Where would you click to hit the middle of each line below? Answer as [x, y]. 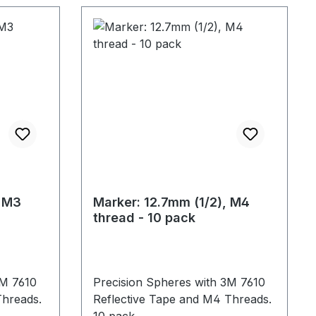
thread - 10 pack [144, 217]
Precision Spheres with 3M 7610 [179, 282]
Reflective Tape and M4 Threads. [182, 299]
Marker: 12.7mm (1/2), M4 [171, 202]
